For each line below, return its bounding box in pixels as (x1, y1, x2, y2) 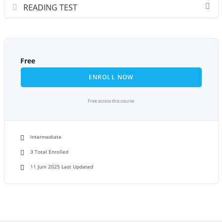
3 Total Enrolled (30, 148, 68, 155)
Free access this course (88, 98, 134, 104)
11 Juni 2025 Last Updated (30, 163, 93, 170)
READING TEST (23, 2, 77, 13)
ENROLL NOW (88, 73, 134, 81)
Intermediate (30, 133, 61, 140)
